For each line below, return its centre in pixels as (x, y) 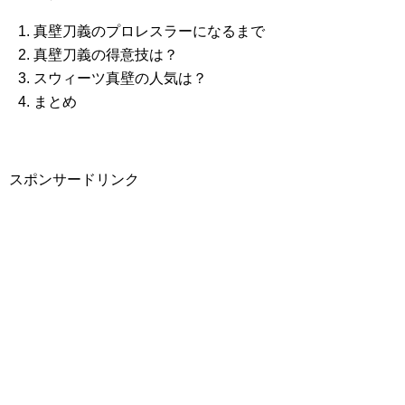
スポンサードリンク (74, 179)
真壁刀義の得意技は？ (106, 55)
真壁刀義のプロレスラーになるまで (150, 31)
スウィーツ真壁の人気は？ (121, 78)
